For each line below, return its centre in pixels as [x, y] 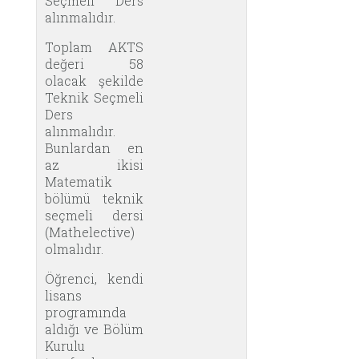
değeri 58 [94, 63]
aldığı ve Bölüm [94, 329]
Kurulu [65, 345]
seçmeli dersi [94, 215]
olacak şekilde [94, 80]
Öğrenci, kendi [94, 278]
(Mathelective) [90, 232]
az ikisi [94, 164]
